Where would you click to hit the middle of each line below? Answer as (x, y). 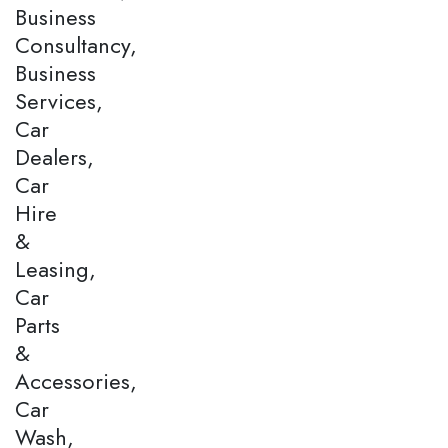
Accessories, (76, 380)
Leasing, (55, 268)
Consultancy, (76, 44)
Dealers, (54, 156)
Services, (59, 100)
